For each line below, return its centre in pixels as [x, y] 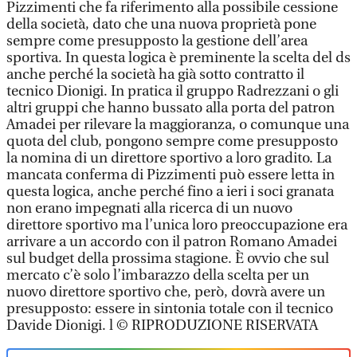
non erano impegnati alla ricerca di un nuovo [149, 208]
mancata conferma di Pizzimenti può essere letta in [171, 175]
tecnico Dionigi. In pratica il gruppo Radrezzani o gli [173, 91]
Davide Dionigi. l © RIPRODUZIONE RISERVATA [162, 326]
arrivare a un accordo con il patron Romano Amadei [172, 242]
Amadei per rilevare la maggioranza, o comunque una [178, 125]
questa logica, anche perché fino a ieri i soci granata [170, 192]
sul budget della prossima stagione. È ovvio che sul [168, 259]
